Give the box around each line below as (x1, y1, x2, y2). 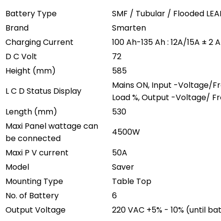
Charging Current (5, 36, 74, 48)
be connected (5, 132, 61, 144)
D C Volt (5, 50, 37, 62)
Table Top (112, 175, 151, 187)
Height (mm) (5, 65, 56, 76)
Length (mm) (5, 106, 57, 117)
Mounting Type (5, 175, 63, 187)
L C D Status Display (5, 85, 81, 97)
